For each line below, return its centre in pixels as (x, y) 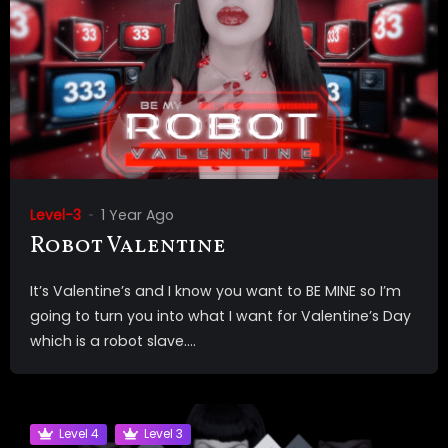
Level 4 (79, 434)
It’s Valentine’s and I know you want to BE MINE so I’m (215, 290)
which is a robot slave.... (113, 340)
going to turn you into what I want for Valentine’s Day (220, 315)
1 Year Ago (137, 214)
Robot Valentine (128, 246)
